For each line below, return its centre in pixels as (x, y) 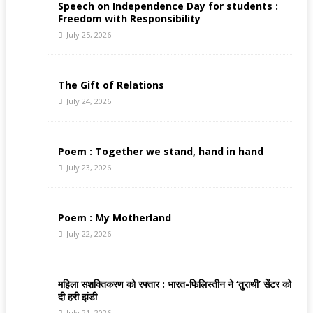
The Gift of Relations (111, 85)
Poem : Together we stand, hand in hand (161, 152)
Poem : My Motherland (115, 218)
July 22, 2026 (89, 234)
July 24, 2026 (89, 101)
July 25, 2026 (89, 35)
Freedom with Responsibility (129, 19)
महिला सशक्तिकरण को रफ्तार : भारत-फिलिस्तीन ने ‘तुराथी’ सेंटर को (175, 284)
